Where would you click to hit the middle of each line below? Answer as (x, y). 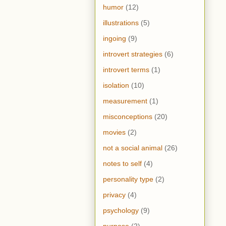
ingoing (115, 39)
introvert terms (126, 70)
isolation (116, 86)
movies (114, 132)
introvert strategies (133, 54)
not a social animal (133, 148)
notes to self (122, 164)
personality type (128, 179)
